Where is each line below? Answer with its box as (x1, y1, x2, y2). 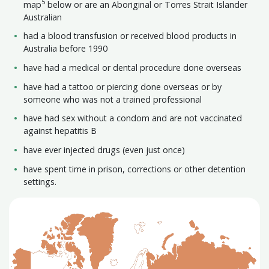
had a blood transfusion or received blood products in (23, 30, 237, 42)
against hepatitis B (23, 125, 97, 137)
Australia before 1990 (23, 43, 108, 55)
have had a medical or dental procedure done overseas (23, 62, 242, 74)
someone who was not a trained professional (23, 93, 202, 105)
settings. (23, 175, 57, 187)
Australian (23, 11, 62, 23)
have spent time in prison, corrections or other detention (23, 163, 246, 175)
